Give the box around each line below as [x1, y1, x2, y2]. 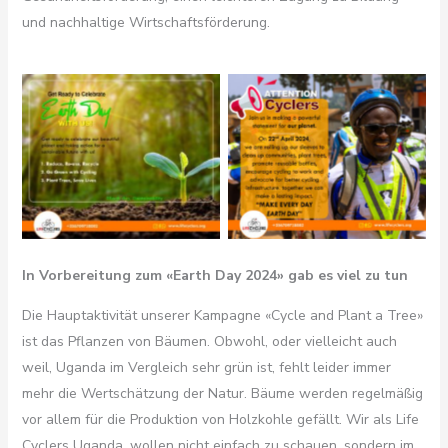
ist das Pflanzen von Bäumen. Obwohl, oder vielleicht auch [21, 332, 397, 352]
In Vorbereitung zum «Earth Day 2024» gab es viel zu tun [21, 266, 408, 286]
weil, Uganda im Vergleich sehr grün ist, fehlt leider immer [21, 358, 391, 378]
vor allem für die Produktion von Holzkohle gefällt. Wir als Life [21, 410, 419, 430]
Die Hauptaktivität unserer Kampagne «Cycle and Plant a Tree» [21, 306, 423, 326]
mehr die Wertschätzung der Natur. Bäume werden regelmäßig [21, 384, 423, 404]
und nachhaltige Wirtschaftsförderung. [21, 13, 270, 32]
